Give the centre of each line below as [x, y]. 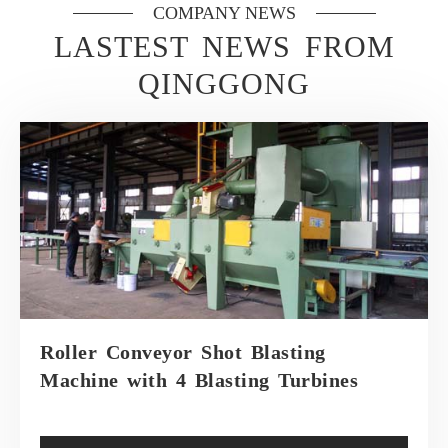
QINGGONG [224, 83]
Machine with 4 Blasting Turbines [199, 380]
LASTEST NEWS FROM [224, 46]
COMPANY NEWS [224, 13]
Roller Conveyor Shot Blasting [183, 352]
